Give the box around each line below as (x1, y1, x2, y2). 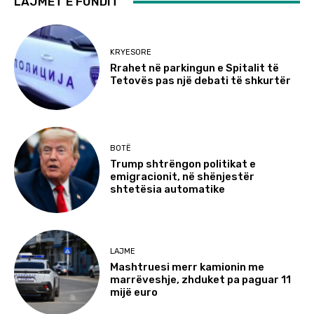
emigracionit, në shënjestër (110, 170, 255, 184)
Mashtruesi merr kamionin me (110, 260, 265, 273)
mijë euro (110, 285, 158, 299)
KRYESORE (110, 47, 152, 57)
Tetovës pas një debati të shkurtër (110, 74, 292, 87)
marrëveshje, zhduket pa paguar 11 (110, 273, 292, 286)
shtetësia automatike (110, 183, 226, 196)
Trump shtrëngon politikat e (110, 158, 257, 171)
